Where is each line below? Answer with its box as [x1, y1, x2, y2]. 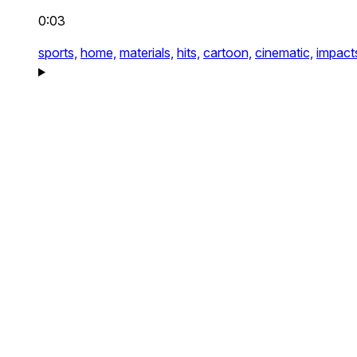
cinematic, [255, 45, 313, 61]
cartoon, [203, 45, 252, 61]
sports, [38, 45, 77, 61]
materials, [120, 45, 174, 61]
